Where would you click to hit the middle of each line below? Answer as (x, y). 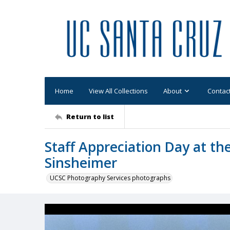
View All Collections (118, 91)
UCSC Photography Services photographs (110, 178)
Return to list (90, 116)
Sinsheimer (81, 163)
